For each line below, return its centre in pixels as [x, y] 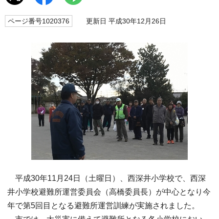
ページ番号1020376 [39, 21]
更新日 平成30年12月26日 [122, 21]
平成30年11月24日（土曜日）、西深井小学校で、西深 [107, 178]
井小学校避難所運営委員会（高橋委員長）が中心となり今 [109, 192]
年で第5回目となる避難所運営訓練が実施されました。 [103, 206]
